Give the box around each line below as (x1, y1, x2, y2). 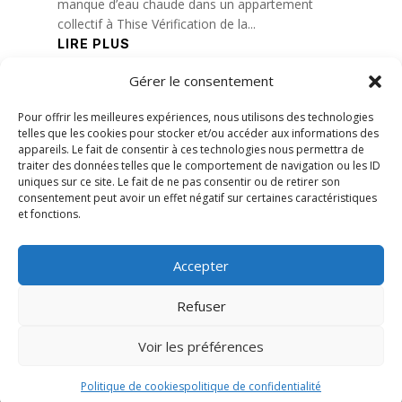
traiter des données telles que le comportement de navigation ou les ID (18, 158, 380, 173)
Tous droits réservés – (110, 362, 261, 380)
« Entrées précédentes (39, 100, 197, 118)
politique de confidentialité (184, 379, 321, 394)
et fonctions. (18, 206, 81, 222)
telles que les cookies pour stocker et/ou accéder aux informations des (18, 126, 379, 141)
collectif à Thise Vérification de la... (57, 15, 256, 33)
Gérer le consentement (128, 72, 274, 90)
